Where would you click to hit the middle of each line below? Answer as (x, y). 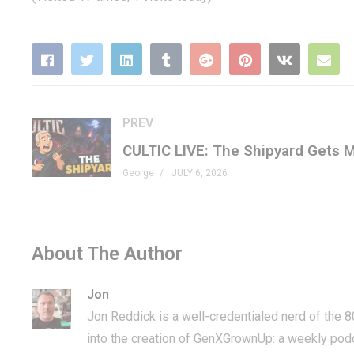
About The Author (107, 253)
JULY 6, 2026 (200, 173)
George (138, 173)
